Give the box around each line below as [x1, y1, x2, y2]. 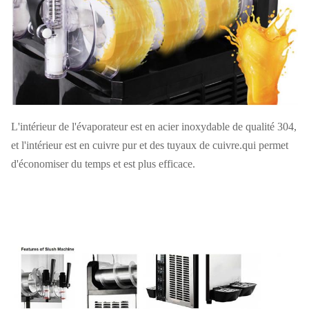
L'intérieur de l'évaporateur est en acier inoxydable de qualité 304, [11, 121, 297, 133]
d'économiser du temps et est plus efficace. [11, 158, 195, 170]
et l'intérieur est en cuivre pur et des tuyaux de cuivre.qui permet [11, 139, 288, 152]
